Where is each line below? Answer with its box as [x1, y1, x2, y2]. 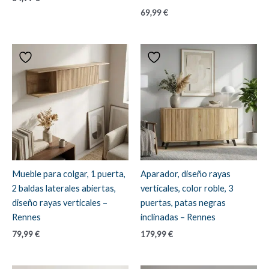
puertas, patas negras [141, 198, 226, 208]
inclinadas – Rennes [141, 212, 216, 223]
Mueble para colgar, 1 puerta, [12, 169, 125, 180]
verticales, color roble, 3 [141, 183, 233, 194]
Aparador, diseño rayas [141, 169, 231, 180]
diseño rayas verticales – [12, 198, 107, 208]
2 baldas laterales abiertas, [12, 183, 116, 194]
